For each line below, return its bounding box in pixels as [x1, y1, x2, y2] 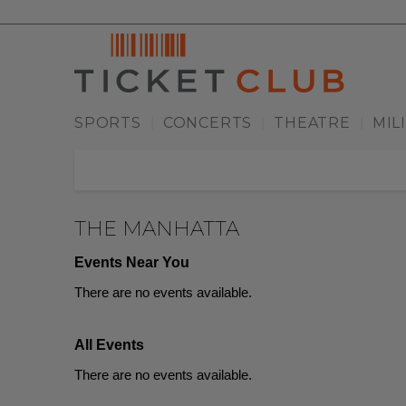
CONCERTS [162, 114, 253, 132]
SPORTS [74, 114, 141, 132]
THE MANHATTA [74, 217, 239, 242]
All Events [74, 337, 144, 353]
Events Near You [74, 255, 189, 271]
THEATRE [274, 114, 351, 132]
